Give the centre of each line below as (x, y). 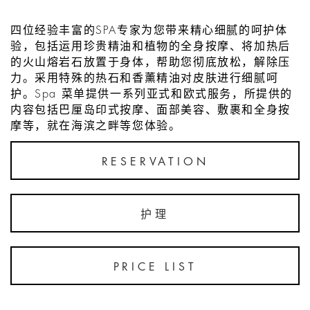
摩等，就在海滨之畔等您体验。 (96, 126)
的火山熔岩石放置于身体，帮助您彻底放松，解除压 (151, 63)
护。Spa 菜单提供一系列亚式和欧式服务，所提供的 (152, 94)
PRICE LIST (155, 267)
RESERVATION (155, 162)
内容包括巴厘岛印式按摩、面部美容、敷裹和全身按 (151, 110)
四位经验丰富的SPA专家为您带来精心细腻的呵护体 (149, 31)
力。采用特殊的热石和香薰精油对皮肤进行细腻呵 (145, 79)
